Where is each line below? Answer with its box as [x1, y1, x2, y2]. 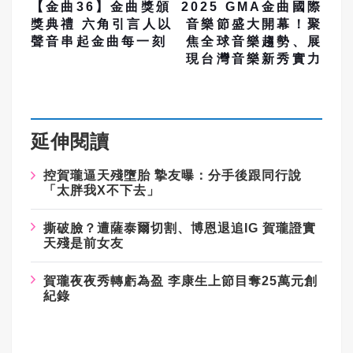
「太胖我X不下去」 [43, 183, 160, 197]
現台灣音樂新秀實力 [186, 51, 322, 65]
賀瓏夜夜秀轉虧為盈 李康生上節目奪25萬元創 [43, 273, 318, 288]
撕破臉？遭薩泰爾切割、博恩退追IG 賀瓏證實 [43, 221, 316, 235]
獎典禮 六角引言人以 [31, 17, 173, 31]
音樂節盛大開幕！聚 [186, 17, 322, 31]
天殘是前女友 [43, 236, 124, 250]
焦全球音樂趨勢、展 [186, 34, 322, 48]
